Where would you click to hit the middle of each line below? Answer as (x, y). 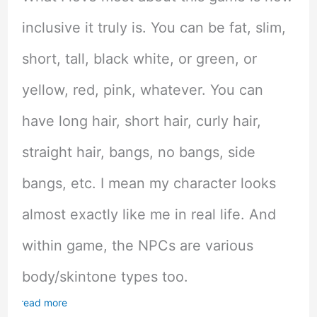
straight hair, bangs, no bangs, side (138, 152)
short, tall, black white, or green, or (139, 58)
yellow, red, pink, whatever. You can (142, 90)
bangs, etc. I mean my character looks (149, 183)
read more (43, 302)
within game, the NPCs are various (137, 245)
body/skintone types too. (105, 276)
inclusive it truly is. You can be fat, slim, (154, 27)
